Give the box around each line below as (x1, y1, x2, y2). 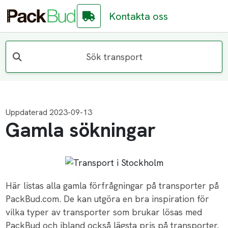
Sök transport (85, 50, 142, 63)
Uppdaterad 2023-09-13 (6, 107, 93, 118)
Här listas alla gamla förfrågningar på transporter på (6, 180, 219, 192)
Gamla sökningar (5, 117, 156, 144)
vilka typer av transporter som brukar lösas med (6, 206, 203, 218)
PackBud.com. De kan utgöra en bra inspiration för (6, 193, 210, 205)
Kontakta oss (109, 9, 168, 23)
